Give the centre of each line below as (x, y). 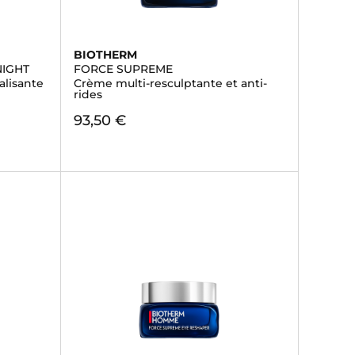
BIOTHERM (105, 55)
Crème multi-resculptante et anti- (170, 83)
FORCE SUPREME (123, 69)
